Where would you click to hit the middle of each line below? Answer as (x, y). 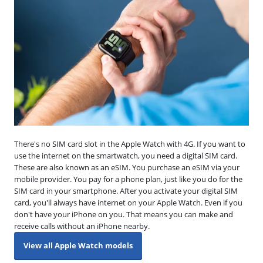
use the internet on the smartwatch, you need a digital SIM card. (126, 155)
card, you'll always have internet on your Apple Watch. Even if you (128, 202)
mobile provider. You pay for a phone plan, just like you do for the (128, 179)
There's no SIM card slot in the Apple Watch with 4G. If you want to (130, 144)
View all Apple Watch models (78, 245)
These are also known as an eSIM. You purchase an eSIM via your (127, 167)
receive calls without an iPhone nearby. (82, 226)
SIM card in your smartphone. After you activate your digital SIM (126, 190)
